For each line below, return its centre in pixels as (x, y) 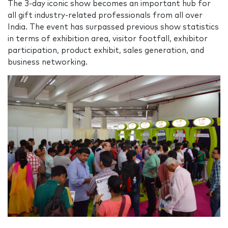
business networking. (48, 63)
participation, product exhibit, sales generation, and (106, 51)
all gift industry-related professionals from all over (105, 16)
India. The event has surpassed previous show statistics (113, 27)
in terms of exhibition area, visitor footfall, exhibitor (108, 39)
